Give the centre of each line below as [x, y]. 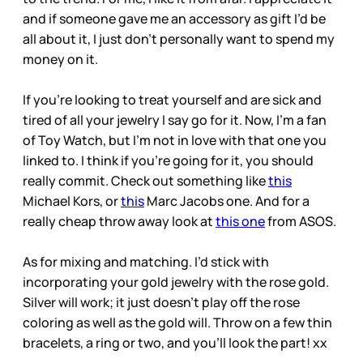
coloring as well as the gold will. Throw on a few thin [177, 323]
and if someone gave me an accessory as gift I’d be [174, 19]
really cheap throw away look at [119, 222]
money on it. [60, 60]
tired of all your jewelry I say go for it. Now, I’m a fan [175, 120]
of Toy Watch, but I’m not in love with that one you [175, 141]
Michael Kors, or [72, 201]
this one [240, 222]
